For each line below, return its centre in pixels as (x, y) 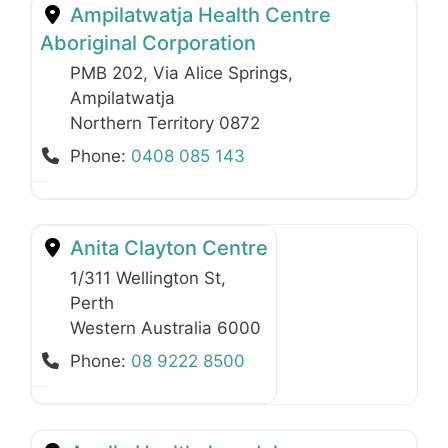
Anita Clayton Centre (166, 248)
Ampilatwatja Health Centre (198, 15)
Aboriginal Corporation (148, 43)
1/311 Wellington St (145, 278)
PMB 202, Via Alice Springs (179, 73)
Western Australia (143, 328)
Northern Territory (144, 123)
